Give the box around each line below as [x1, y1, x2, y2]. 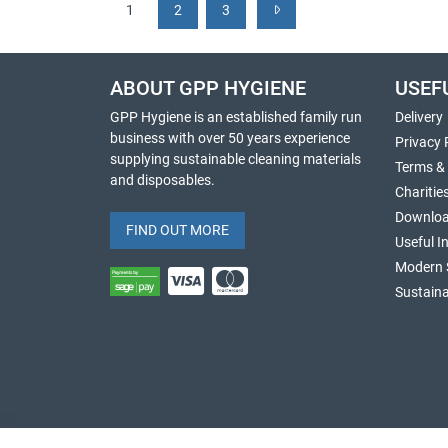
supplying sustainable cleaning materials [110, 151, 361, 167]
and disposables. [110, 172, 215, 188]
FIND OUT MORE [126, 222, 229, 238]
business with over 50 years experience [110, 130, 350, 146]
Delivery [395, 109, 443, 125]
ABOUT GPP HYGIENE [110, 77, 306, 100]
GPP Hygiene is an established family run [110, 109, 362, 125]
